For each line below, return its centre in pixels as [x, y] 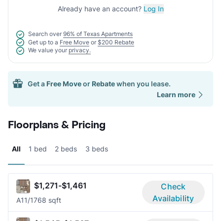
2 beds [66, 149]
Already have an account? [100, 9]
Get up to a [43, 42]
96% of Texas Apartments [98, 34]
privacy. [80, 50]
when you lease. [144, 84]
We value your [48, 50]
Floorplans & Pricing [57, 126]
